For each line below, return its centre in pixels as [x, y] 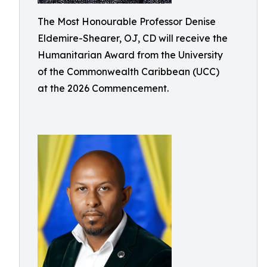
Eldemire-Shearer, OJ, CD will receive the [133, 38]
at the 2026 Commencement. [103, 88]
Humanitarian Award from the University [130, 55]
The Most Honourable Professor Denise [127, 21]
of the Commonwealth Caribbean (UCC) [128, 72]
